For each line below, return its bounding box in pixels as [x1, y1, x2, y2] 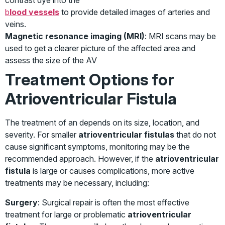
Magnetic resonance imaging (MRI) [5, 31, 145, 42]
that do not [174, 130, 216, 140]
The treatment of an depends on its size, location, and [5, 118, 199, 128]
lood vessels [10, 7, 59, 18]
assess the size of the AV [5, 55, 97, 66]
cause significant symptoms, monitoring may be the [5, 142, 190, 152]
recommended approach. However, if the [5, 154, 155, 164]
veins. [5, 19, 26, 30]
